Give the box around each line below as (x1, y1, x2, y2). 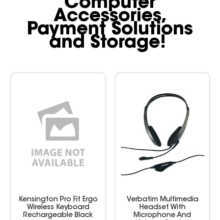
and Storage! (49, 34, 171, 52)
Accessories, (53, 7, 167, 26)
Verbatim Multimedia (126, 196, 198, 203)
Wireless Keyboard (27, 204, 89, 211)
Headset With (139, 204, 186, 211)
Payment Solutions (27, 21, 193, 39)
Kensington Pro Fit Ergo (18, 196, 98, 203)
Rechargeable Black (23, 212, 93, 219)
